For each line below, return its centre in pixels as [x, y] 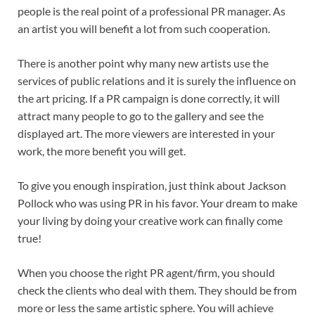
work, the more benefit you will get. [102, 150]
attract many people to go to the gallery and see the [141, 115]
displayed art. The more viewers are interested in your [146, 133]
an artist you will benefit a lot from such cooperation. [145, 28]
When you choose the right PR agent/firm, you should [146, 272]
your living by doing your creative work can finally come [150, 220]
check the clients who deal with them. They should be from [157, 290]
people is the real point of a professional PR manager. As [152, 11]
